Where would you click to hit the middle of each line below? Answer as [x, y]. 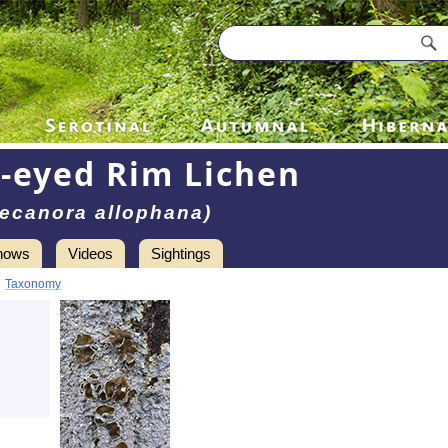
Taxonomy [33, 284]
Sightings [181, 253]
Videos [90, 253]
